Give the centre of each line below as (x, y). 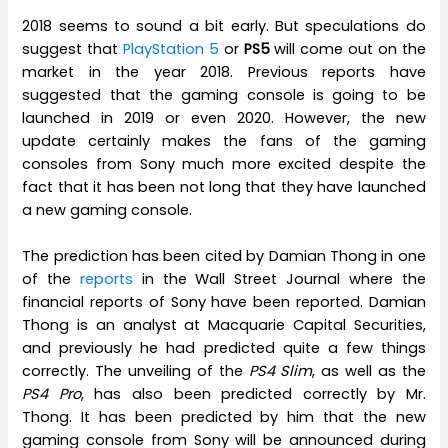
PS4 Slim (280, 370)
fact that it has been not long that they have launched (224, 186)
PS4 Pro (51, 393)
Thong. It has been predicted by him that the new (224, 416)
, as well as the (369, 370)
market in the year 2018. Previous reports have (224, 71)
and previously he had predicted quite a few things (224, 347)
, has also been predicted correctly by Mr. (253, 393)
